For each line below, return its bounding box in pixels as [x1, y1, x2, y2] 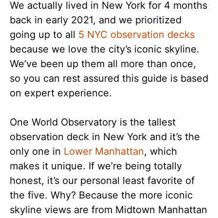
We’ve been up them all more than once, [10, 58, 196, 70]
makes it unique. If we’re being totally [10, 160, 182, 172]
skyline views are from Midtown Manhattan [10, 204, 207, 216]
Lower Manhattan [64, 145, 144, 157]
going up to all [10, 29, 78, 40]
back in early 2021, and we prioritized [10, 14, 182, 26]
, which [144, 145, 177, 157]
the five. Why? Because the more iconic [10, 189, 193, 201]
